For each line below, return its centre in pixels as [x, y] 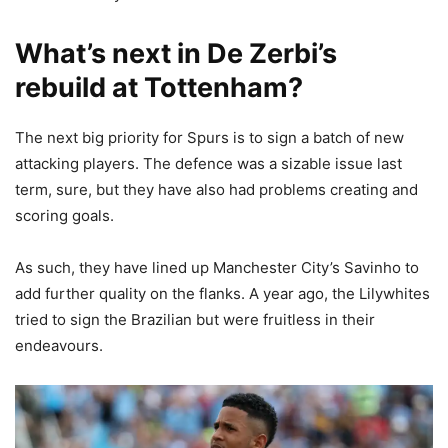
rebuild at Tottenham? [159, 88]
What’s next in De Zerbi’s [176, 54]
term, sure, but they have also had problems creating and [216, 190]
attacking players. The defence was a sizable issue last [208, 164]
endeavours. [59, 346]
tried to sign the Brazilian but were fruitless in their [195, 320]
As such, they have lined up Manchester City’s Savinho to [217, 268]
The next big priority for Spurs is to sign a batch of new [209, 138]
